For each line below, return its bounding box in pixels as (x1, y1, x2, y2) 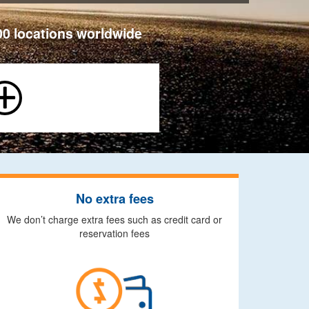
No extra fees (75, 190, 154, 208)
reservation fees (79, 226, 150, 240)
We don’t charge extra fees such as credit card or (7, 212, 222, 226)
